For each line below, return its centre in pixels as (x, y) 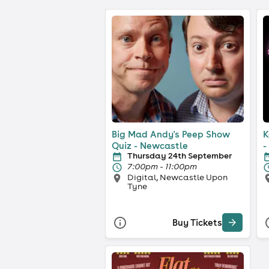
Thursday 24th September (180, 155)
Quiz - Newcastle (150, 145)
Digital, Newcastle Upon (177, 177)
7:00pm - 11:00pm (162, 166)
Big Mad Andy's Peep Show (171, 134)
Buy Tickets (197, 223)
